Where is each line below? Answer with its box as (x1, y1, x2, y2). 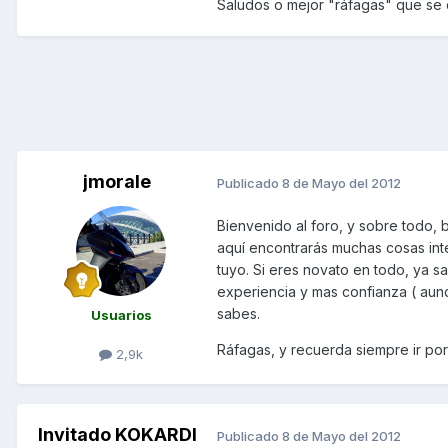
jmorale (83, 171, 151, 193)
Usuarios (90, 307, 152, 324)
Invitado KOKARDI (37, 424, 197, 446)
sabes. (217, 305, 260, 323)
